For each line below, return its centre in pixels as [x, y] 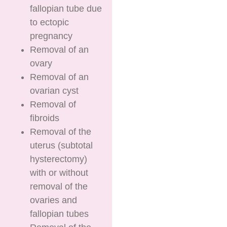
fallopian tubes [60, 214]
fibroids [45, 118]
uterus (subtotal [62, 145]
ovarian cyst [54, 90]
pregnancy [51, 36]
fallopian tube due [66, 8]
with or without [59, 173]
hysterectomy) [59, 159]
